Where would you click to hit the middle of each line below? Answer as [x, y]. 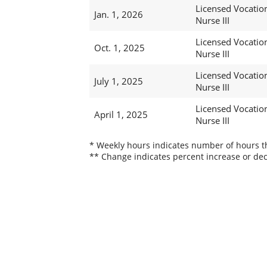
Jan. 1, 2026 [118, 15]
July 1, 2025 [118, 81]
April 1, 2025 [121, 115]
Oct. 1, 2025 [119, 48]
